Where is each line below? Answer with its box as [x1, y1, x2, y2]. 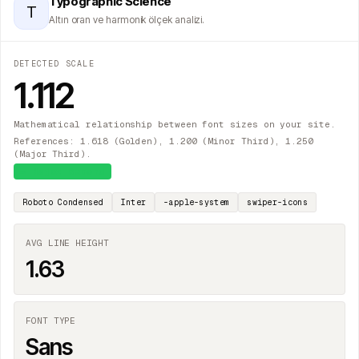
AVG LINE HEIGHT [26, 237, 109, 249]
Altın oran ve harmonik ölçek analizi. [49, 14, 205, 26]
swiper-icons [247, 197, 308, 208]
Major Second [32, 166, 105, 178]
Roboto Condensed [22, 197, 103, 208]
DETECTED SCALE [14, 58, 95, 70]
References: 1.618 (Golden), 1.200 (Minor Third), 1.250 [14, 135, 313, 147]
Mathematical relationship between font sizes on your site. [14, 119, 336, 131]
